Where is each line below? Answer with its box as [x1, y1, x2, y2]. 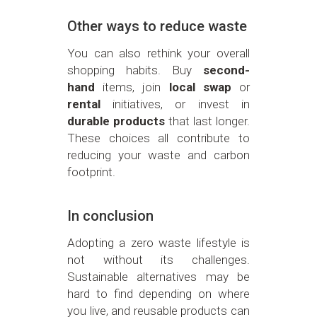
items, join [94, 79, 169, 94]
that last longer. [164, 113, 250, 128]
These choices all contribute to [67, 130, 250, 145]
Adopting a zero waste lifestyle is [67, 235, 250, 250]
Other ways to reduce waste [67, 17, 247, 35]
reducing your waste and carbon [67, 147, 250, 162]
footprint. [67, 164, 115, 179]
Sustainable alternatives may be [67, 269, 250, 284]
